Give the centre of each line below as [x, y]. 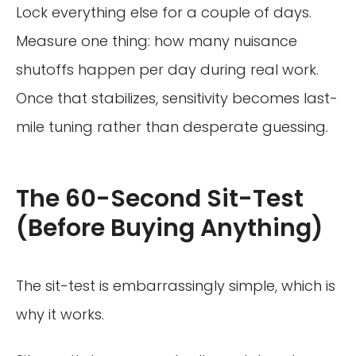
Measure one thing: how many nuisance [157, 41]
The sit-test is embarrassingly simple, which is [176, 285]
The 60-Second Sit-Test [160, 198]
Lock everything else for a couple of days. [164, 12]
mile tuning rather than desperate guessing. [172, 126]
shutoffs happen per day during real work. [167, 69]
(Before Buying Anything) [170, 228]
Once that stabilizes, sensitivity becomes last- [177, 98]
